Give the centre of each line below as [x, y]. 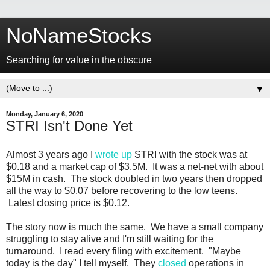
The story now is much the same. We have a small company [135, 227]
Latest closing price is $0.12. [68, 202]
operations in [215, 263]
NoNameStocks [79, 36]
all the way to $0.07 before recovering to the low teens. [122, 190]
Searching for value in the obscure [79, 60]
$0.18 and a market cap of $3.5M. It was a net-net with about [135, 166]
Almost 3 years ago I [51, 154]
